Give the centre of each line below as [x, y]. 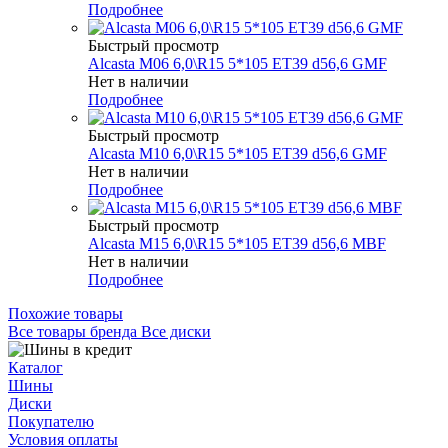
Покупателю [51, 421]
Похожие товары [65, 313]
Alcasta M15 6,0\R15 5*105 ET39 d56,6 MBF [237, 243]
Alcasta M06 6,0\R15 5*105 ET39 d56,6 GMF [237, 63]
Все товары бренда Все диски [109, 331]
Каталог [35, 367]
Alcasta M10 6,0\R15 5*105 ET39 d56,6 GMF [237, 153]
